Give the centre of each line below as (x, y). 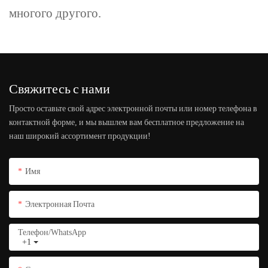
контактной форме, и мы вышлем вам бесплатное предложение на (127, 122)
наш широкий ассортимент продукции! (80, 136)
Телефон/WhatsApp (52, 232)
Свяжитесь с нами (60, 88)
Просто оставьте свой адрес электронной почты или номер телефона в (133, 109)
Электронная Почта (60, 204)
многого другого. (55, 13)
